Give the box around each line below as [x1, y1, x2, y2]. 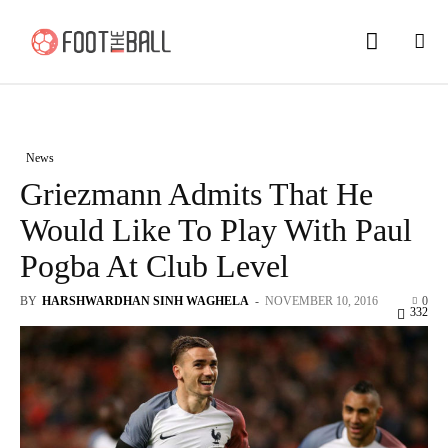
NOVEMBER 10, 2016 [265, 293, 378, 308]
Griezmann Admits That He [20, 175, 373, 212]
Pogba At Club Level [20, 247, 289, 284]
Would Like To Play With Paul [20, 211, 412, 248]
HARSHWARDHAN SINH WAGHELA [42, 293, 249, 308]
